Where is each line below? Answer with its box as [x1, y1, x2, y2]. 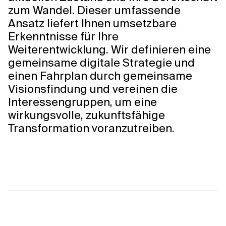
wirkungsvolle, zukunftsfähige [8, 108, 165, 123]
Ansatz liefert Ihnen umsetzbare [8, 16, 177, 31]
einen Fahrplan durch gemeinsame [8, 69, 192, 83]
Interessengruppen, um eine [8, 95, 157, 109]
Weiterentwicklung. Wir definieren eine [8, 42, 211, 57]
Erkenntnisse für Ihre [8, 29, 119, 44]
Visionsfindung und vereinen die [8, 82, 178, 96]
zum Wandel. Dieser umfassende [8, 3, 181, 18]
